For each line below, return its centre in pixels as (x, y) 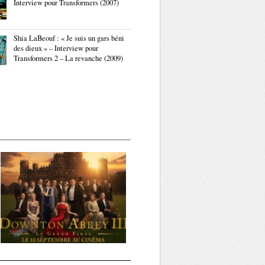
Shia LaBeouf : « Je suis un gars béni (69, 38)
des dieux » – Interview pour (56, 48)
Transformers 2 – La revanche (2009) (68, 58)
